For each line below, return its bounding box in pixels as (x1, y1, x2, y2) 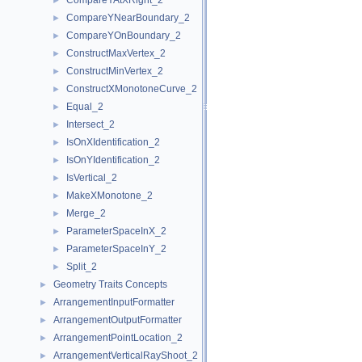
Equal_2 (66, 101, 103, 112)
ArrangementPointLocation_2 (53, 332, 183, 343)
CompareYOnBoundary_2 (66, 30, 181, 41)
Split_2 (66, 261, 97, 272)
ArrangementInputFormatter (53, 297, 175, 308)
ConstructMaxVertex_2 (66, 48, 166, 59)
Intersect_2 (66, 119, 115, 130)
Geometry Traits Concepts (53, 279, 167, 290)
